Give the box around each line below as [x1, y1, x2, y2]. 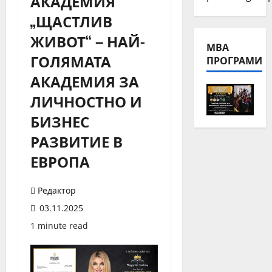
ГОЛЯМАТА [30, 50, 111, 72]
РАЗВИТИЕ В [30, 130, 123, 152]
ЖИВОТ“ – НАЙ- [30, 30, 145, 52]
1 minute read [30, 220, 88, 231]
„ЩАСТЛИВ [30, 10, 112, 32]
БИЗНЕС [30, 110, 89, 132]
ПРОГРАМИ [206, 53, 262, 67]
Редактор [38, 185, 76, 196]
